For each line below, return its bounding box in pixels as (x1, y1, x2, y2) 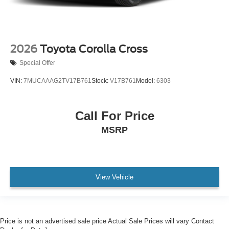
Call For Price (75, 109, 154, 123)
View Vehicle (96, 173, 133, 181)
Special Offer (19, 59, 55, 67)
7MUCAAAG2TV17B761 (24, 77, 91, 84)
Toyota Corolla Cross (40, 42, 148, 55)
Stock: (91, 77, 110, 84)
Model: (136, 77, 156, 84)
